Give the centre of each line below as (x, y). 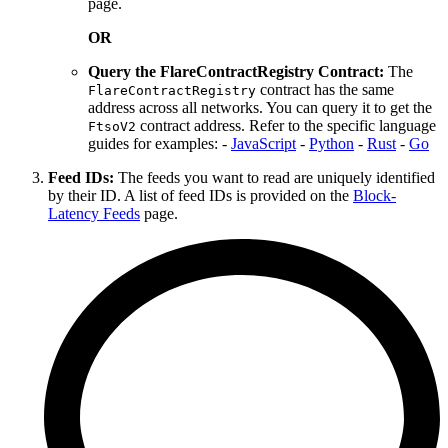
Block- (374, 196)
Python (331, 144)
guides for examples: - (159, 144)
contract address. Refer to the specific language (286, 126)
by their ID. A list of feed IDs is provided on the (200, 196)
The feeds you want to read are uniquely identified (274, 178)
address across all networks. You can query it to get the (260, 108)
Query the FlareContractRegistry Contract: (236, 72)
